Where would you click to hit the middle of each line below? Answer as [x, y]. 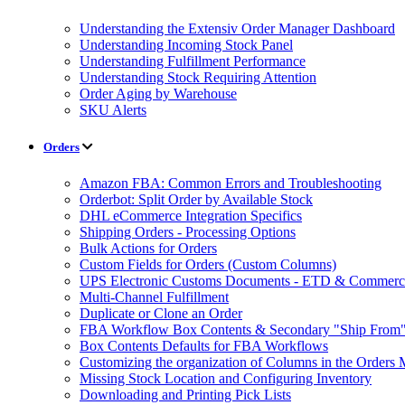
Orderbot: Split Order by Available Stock [196, 199]
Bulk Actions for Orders [148, 248]
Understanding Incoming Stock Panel [186, 45]
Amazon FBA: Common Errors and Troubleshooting [231, 183]
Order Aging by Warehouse [158, 94]
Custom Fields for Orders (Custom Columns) [208, 264]
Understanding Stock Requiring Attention [198, 78]
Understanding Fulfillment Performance [193, 61]
